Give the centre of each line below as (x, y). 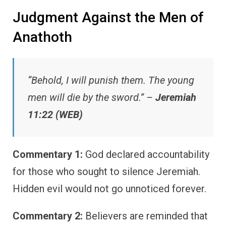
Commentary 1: (48, 155)
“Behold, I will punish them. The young (111, 80)
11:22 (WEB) (55, 115)
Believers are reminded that (145, 216)
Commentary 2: (48, 216)
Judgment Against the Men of (108, 17)
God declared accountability (146, 155)
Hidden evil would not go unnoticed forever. (109, 189)
